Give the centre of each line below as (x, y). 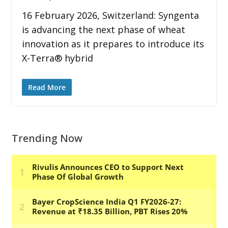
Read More (47, 87)
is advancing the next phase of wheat (103, 29)
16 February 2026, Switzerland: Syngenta (110, 15)
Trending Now (47, 138)
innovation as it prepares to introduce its (113, 44)
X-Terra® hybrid (57, 58)
